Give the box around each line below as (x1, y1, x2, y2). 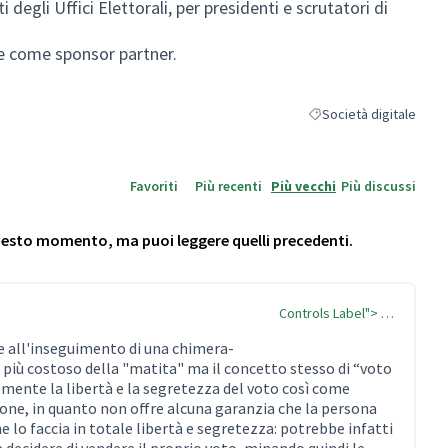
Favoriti (129, 176, 178, 195)
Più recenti (195, 176, 262, 195)
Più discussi (341, 176, 416, 195)
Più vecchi (271, 176, 336, 195)
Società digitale (322, 104, 416, 123)
